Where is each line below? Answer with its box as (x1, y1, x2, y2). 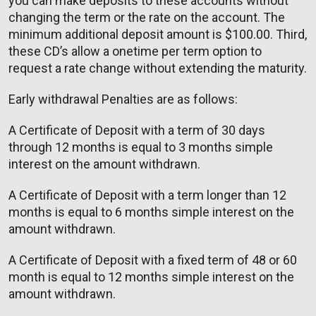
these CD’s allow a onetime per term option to (8, 44, 262, 59)
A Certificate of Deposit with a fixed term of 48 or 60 (8, 253, 297, 268)
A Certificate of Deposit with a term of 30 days (8, 123, 265, 138)
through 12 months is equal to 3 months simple (8, 140, 273, 155)
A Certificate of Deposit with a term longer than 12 (8, 188, 286, 203)
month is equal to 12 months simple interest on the (8, 269, 294, 285)
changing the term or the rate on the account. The (8, 10, 285, 25)
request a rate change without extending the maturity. (8, 61, 307, 76)
